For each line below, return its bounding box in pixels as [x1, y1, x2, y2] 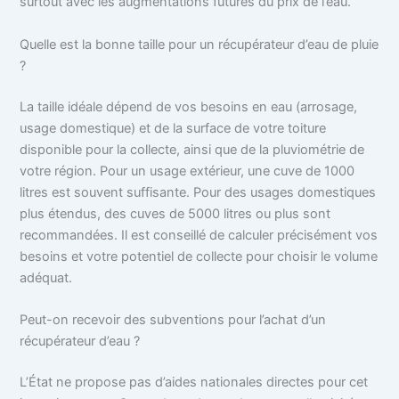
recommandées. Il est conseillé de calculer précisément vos [20, 226, 379, 243]
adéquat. [20, 269, 73, 286]
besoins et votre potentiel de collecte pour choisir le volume [20, 248, 379, 265]
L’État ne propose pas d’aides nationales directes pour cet [20, 373, 369, 390]
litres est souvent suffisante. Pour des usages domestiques [20, 183, 377, 200]
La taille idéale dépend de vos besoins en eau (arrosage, [20, 98, 358, 115]
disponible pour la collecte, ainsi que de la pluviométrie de [20, 141, 365, 158]
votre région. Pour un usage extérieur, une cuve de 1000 [20, 162, 355, 179]
